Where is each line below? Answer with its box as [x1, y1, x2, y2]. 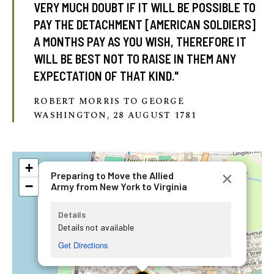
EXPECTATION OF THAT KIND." [34, 68, 179, 83]
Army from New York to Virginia [51, 180, 188, 192]
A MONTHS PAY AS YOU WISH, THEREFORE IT [34, 34, 247, 49]
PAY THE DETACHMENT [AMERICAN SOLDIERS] [34, 17, 256, 32]
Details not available [58, 222, 135, 232]
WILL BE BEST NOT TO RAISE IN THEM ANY [34, 51, 237, 66]
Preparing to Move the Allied [51, 169, 174, 181]
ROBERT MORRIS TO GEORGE [34, 95, 184, 108]
